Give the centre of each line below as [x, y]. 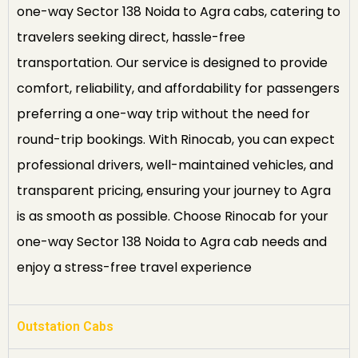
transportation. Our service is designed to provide [172, 63]
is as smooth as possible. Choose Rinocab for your [173, 217]
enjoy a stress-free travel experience [134, 268]
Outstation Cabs [65, 327]
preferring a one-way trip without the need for [163, 114]
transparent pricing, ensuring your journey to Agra [174, 191]
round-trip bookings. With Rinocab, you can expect [176, 140]
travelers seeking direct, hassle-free [131, 38]
